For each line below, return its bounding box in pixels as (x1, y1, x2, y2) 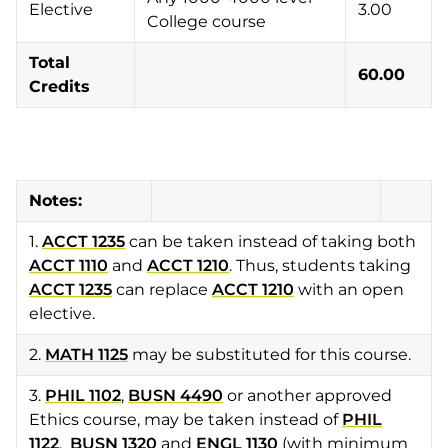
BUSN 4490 (128, 386, 223, 405)
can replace (112, 280, 212, 299)
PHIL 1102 (45, 386, 121, 405)
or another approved (223, 386, 392, 405)
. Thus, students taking (229, 256, 411, 275)
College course (147, 12, 266, 31)
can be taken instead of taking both (125, 232, 416, 251)
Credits (29, 77, 90, 96)
